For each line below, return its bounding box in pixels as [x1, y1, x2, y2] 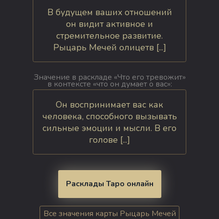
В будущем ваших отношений [47, 6, 172, 18]
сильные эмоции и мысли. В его [43, 122, 176, 134]
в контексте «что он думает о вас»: [47, 79, 172, 90]
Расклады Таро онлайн [66, 178, 153, 190]
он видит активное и [66, 18, 153, 30]
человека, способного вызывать [42, 110, 177, 122]
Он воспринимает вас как [56, 98, 163, 110]
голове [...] [89, 133, 130, 146]
